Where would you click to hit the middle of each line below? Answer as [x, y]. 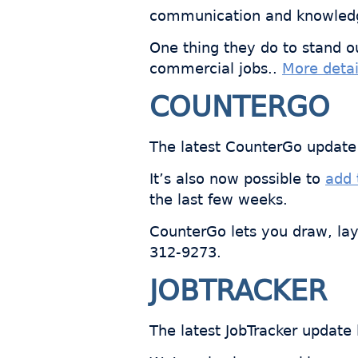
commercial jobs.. [216, 69]
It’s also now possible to [237, 179]
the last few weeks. [219, 200]
